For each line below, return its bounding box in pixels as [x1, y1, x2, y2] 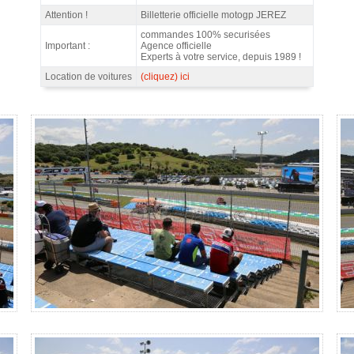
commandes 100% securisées [141, 28, 270, 40]
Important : [45, 40, 90, 51]
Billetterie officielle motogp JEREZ [141, 9, 286, 21]
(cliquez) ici [141, 70, 190, 82]
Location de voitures [45, 70, 132, 82]
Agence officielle [141, 40, 212, 51]
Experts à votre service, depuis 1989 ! [141, 51, 301, 62]
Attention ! [45, 9, 88, 21]
